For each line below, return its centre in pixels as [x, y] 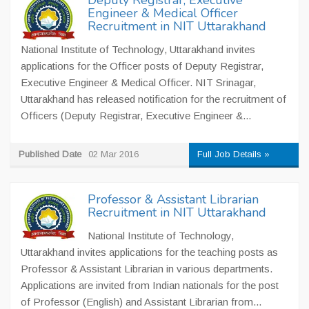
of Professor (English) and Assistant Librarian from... [141, 302]
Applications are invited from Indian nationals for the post [150, 285]
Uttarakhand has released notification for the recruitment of [153, 99]
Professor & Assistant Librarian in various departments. [147, 269]
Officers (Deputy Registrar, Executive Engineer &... [136, 116]
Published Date [50, 154]
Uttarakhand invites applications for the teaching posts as [149, 252]
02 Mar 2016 [113, 154]
